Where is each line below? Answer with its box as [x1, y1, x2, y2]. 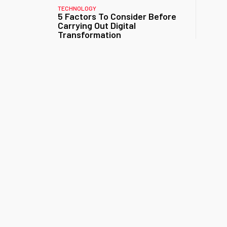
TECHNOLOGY [58, 5, 96, 12]
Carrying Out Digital [58, 20, 136, 31]
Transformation [58, 29, 121, 40]
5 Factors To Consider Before [58, 11, 176, 22]
